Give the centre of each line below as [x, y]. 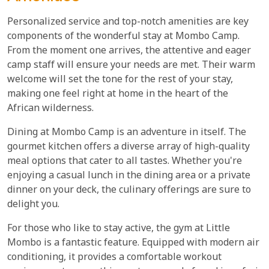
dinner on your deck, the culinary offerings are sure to [129, 190]
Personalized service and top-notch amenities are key [128, 22]
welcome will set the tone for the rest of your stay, [120, 80]
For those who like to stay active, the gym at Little [119, 229]
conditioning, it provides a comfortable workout [114, 258]
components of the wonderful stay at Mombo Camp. [123, 37]
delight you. [33, 205]
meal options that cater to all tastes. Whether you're [125, 162]
